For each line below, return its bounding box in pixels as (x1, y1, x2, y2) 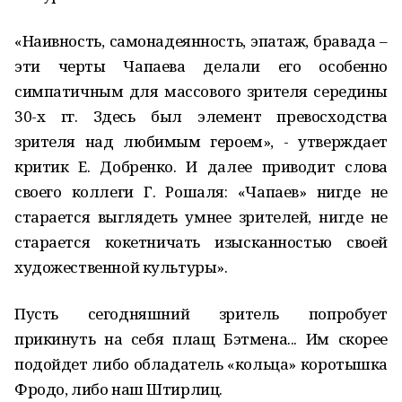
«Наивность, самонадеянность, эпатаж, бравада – (14, 31, 388, 51)
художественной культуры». (14, 257, 228, 277)
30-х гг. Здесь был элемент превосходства (14, 106, 388, 127)
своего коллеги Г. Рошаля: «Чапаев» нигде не (14, 181, 388, 202)
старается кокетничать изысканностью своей (14, 232, 388, 252)
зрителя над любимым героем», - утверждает (14, 131, 388, 152)
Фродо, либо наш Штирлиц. (14, 379, 223, 399)
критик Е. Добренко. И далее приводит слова (14, 156, 388, 177)
